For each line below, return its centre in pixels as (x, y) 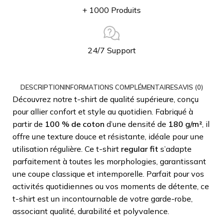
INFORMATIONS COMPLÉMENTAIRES (121, 87)
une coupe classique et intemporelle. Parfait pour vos (108, 173)
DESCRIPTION (42, 87)
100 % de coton (75, 124)
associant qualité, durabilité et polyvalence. (91, 211)
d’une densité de (136, 124)
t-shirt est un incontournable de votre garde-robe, (103, 198)
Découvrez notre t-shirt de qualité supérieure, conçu (106, 99)
